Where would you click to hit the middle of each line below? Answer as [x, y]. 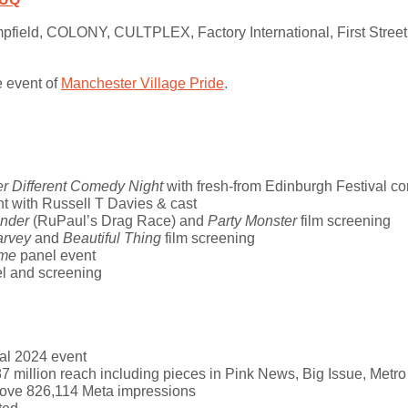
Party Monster [252, 221]
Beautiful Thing [112, 238]
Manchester [99, 83]
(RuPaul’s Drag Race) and [118, 221]
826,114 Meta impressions [111, 391]
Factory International [264, 32]
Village [163, 83]
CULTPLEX [152, 32]
